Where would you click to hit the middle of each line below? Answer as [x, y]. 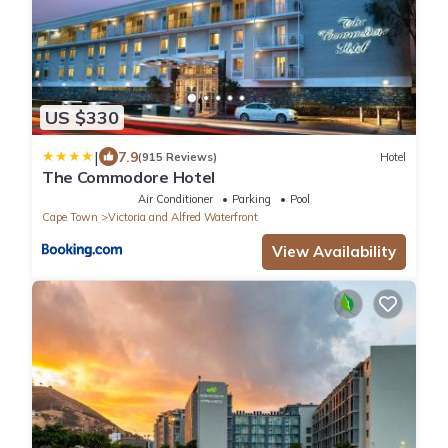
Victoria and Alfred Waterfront [183, 217]
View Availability [334, 252]
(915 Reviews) [177, 156]
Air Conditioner [175, 199]
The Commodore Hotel [128, 177]
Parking [251, 199]
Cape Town [70, 217]
